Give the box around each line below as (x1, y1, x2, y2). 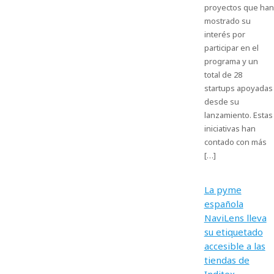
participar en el (204, 42, 259, 53)
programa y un (204, 56, 258, 67)
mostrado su (204, 15, 251, 26)
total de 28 (204, 69, 242, 80)
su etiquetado (204, 226, 263, 238)
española (204, 198, 243, 210)
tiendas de (204, 254, 250, 266)
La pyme (204, 183, 242, 196)
